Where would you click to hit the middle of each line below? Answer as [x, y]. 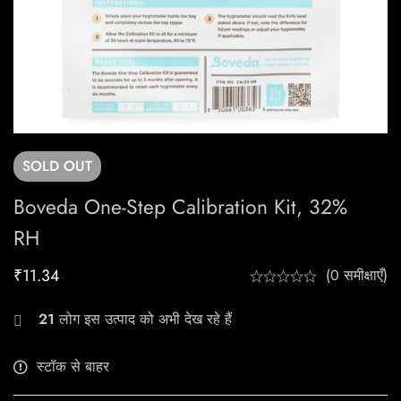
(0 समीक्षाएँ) [357, 276]
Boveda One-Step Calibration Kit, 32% [180, 207]
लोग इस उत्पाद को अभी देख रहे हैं [143, 320]
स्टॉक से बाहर [73, 367]
